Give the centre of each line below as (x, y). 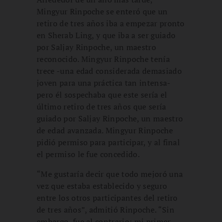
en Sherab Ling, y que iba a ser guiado (106, 35)
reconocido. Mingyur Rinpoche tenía (103, 59)
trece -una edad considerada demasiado (109, 71)
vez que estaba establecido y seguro (102, 186)
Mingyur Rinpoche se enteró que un (102, 11)
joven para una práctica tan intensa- (104, 83)
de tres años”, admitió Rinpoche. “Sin (106, 209)
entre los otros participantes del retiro (107, 197)
